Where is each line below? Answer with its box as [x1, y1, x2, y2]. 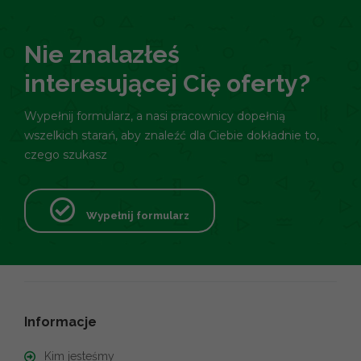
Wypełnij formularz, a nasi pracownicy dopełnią [24, 108, 285, 123]
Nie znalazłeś [24, 39, 180, 68]
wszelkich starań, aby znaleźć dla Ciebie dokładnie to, [24, 127, 319, 143]
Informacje [24, 313, 97, 330]
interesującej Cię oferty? [24, 68, 310, 98]
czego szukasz [24, 147, 107, 162]
